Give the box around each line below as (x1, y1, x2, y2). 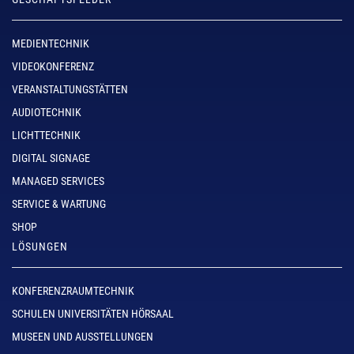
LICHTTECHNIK (12, 128, 81, 141)
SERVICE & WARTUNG (12, 197, 106, 210)
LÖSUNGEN (12, 239, 68, 253)
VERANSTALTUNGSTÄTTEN (12, 82, 128, 96)
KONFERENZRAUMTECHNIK (12, 284, 134, 297)
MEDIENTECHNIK (12, 36, 89, 50)
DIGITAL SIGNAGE (12, 151, 90, 164)
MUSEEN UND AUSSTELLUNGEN (12, 330, 153, 343)
